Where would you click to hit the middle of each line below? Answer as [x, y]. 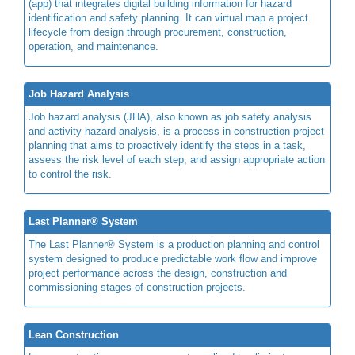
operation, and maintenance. [94, 46]
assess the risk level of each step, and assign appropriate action [177, 159]
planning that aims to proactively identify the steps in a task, [167, 145]
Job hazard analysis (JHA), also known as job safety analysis [170, 116]
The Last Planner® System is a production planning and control [174, 244]
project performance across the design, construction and [158, 273]
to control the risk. [70, 174]
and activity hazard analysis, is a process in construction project [176, 131]
